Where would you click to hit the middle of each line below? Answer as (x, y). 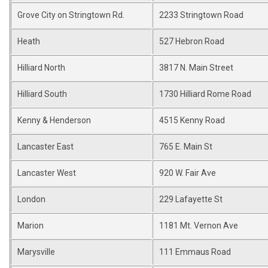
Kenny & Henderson (54, 120)
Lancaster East (45, 147)
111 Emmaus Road (195, 252)
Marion (31, 226)
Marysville (36, 252)
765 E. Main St (186, 147)
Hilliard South (42, 94)
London (31, 199)
